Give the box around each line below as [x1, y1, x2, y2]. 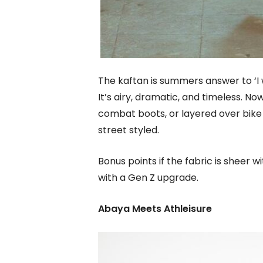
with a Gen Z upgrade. [98, 171, 198, 185]
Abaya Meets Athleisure [98, 202, 212, 216]
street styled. [98, 123, 159, 137]
